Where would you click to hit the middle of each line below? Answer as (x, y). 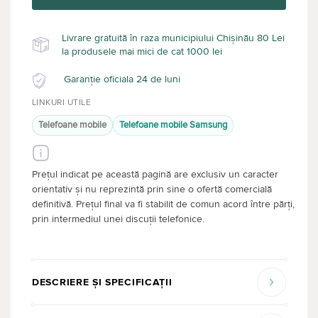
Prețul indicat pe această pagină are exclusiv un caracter (155, 174)
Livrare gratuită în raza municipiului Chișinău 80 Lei (173, 38)
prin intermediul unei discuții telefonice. (118, 219)
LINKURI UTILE (62, 102)
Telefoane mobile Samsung (173, 125)
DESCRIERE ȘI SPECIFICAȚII (102, 282)
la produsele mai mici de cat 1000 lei (142, 51)
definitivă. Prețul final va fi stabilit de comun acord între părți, (163, 204)
